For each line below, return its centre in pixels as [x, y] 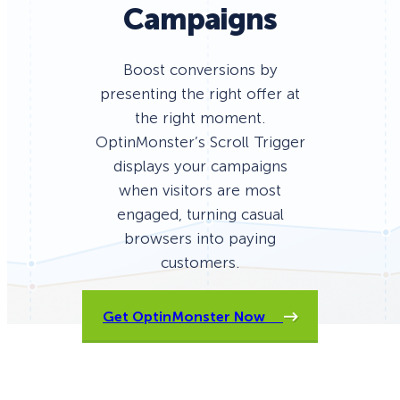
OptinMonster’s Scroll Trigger [200, 142]
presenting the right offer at [200, 94]
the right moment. [200, 118]
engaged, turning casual [200, 215]
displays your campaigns [200, 167]
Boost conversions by [200, 70]
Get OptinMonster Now [193, 317]
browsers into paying [200, 239]
